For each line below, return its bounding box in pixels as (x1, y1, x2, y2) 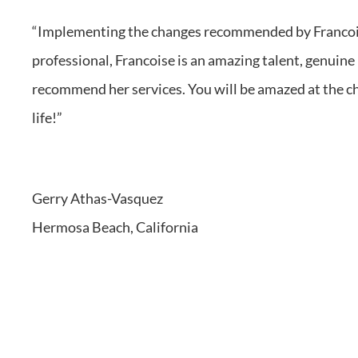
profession (32, 51, 98, 69)
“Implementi (32, 22, 110, 40)
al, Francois (98, 51, 168, 69)
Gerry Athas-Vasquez (32, 189, 163, 207)
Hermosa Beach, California (32, 217, 198, 236)
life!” (32, 109, 62, 126)
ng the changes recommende (110, 22, 285, 40)
